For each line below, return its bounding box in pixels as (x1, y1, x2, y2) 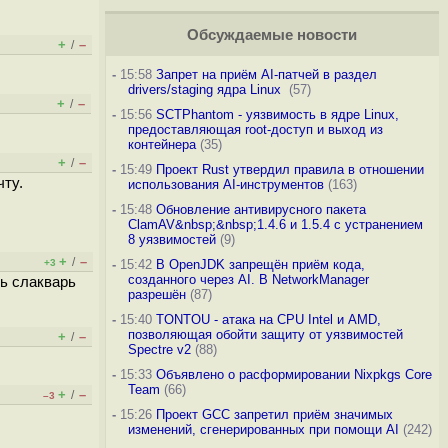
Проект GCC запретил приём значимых (155, 407, 393, 422)
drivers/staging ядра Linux (127, 82, 285, 97)
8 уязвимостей (127, 232, 216, 247)
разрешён (127, 287, 186, 302)
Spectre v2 (127, 342, 191, 357)
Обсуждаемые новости (186, 27, 357, 43)
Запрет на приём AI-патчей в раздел (155, 67, 377, 82)
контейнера (127, 137, 196, 152)
